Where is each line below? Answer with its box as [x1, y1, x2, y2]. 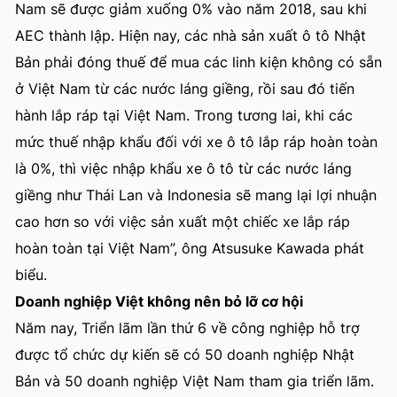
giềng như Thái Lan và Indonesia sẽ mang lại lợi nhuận [15, 186, 377, 204]
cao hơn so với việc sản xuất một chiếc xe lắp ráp [15, 213, 350, 230]
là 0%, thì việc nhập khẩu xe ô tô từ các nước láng [15, 160, 352, 177]
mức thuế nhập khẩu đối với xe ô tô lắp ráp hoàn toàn [15, 133, 378, 151]
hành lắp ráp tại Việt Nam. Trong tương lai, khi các [15, 106, 353, 124]
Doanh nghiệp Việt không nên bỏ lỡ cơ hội [15, 292, 303, 310]
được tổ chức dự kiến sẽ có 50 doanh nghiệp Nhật [15, 346, 354, 363]
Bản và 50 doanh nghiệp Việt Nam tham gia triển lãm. [15, 372, 374, 390]
